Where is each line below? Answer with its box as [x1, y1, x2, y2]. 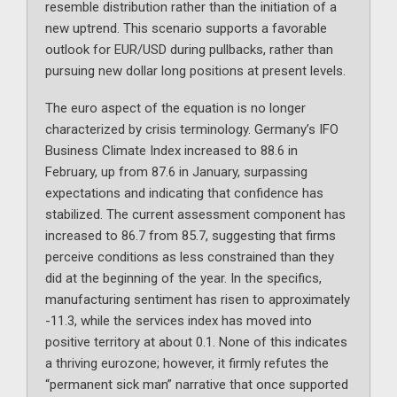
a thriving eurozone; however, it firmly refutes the [45, 355, 329, 372]
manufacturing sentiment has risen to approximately [45, 292, 350, 308]
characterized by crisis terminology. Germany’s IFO [45, 121, 339, 138]
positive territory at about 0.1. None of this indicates [45, 334, 347, 351]
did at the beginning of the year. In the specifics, [45, 270, 322, 287]
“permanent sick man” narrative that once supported [45, 377, 348, 393]
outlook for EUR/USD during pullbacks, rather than [45, 42, 333, 58]
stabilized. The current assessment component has [45, 206, 346, 223]
